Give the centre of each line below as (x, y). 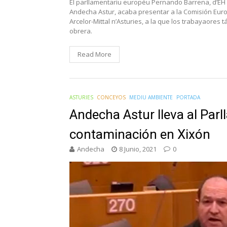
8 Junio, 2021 (138, 149)
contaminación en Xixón (140, 135)
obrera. (81, 31)
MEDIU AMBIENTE (151, 98)
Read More (94, 54)
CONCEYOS (111, 98)
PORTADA (188, 98)
